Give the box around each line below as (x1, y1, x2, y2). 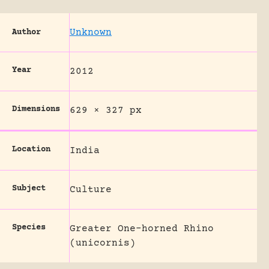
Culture (70, 184, 112, 195)
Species (12, 222, 46, 232)
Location (12, 144, 50, 154)
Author (12, 27, 41, 37)
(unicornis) (70, 237, 136, 249)
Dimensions (12, 104, 60, 114)
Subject (12, 183, 46, 193)
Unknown (70, 26, 112, 38)
